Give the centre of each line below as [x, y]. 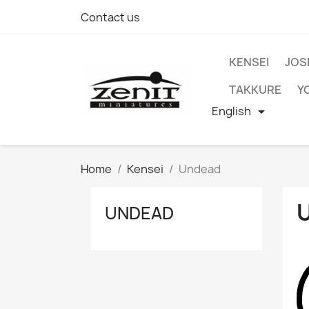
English [231, 111]
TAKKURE [255, 90]
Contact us [110, 17]
